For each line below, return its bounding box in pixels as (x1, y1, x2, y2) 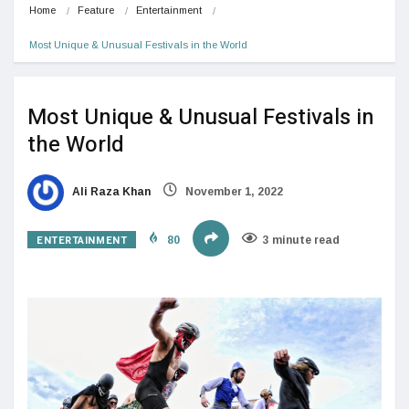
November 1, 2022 (183, 184, 283, 198)
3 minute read (263, 233, 341, 246)
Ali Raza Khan (69, 184, 151, 198)
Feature (78, 4, 114, 16)
